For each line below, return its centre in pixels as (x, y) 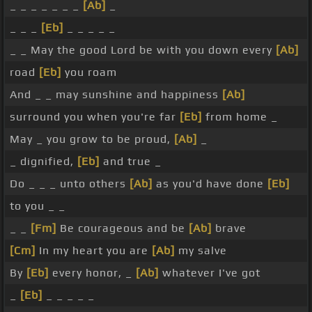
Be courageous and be (123, 228)
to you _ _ (38, 206)
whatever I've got (210, 273)
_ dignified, (44, 162)
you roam (89, 72)
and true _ (131, 162)
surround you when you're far (95, 117)
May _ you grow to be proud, (92, 139)
